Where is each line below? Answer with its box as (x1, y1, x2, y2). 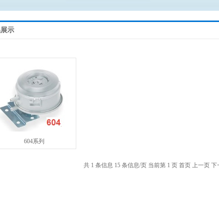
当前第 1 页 (148, 162, 177, 169)
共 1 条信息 (84, 162, 113, 169)
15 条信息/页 (114, 162, 147, 169)
